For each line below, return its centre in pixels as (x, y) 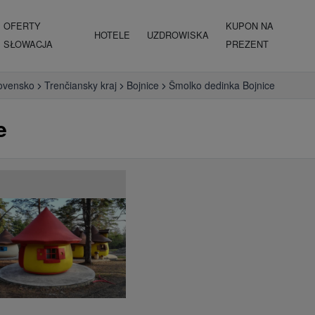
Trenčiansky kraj (81, 85)
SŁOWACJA (28, 44)
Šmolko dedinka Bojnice (222, 85)
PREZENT (247, 44)
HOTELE (112, 35)
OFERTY (22, 26)
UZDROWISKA (178, 35)
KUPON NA (250, 26)
